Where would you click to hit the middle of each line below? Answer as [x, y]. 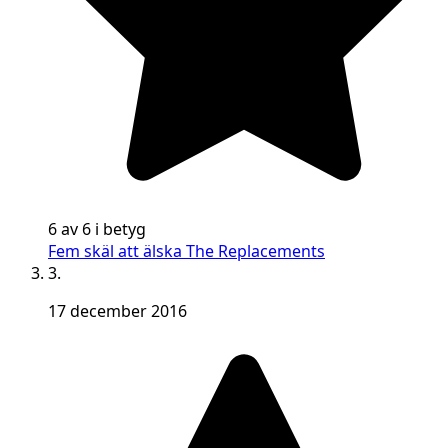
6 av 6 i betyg [97, 229]
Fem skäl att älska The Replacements [186, 251]
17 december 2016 [117, 311]
